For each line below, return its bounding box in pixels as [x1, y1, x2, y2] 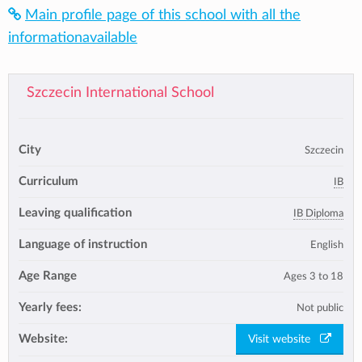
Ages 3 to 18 [284, 270, 343, 282]
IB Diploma [293, 207, 343, 219]
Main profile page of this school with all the [25, 7, 301, 22]
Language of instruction [19, 238, 147, 250]
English [310, 238, 343, 250]
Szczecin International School [26, 85, 214, 99]
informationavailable [8, 30, 137, 44]
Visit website [248, 334, 320, 346]
